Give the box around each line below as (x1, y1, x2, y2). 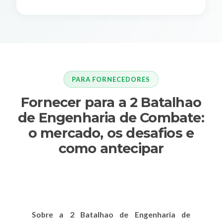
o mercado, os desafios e (28, 125, 194, 142)
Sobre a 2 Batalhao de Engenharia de (32, 210, 190, 220)
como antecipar (58, 140, 164, 157)
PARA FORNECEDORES (71, 75, 151, 83)
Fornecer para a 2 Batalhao (21, 94, 201, 111)
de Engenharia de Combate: (18, 110, 204, 126)
